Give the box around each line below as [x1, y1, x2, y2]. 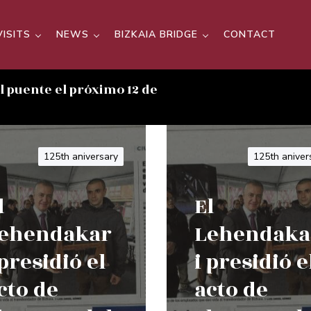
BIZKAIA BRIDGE [115, 28, 198, 41]
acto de [194, 274, 268, 306]
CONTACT [224, 28, 276, 41]
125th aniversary [44, 150, 118, 163]
